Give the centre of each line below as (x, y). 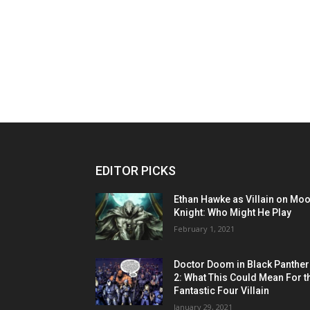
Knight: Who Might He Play (233, 213)
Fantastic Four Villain (222, 291)
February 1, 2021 (204, 229)
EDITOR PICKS (136, 171)
